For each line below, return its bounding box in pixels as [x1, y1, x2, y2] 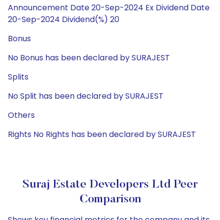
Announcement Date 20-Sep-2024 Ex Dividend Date [8, 2, 210, 13]
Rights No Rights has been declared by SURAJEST [8, 129, 196, 140]
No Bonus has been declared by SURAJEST [8, 52, 170, 63]
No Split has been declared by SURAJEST [8, 90, 164, 102]
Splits [8, 71, 28, 82]
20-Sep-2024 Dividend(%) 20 [8, 14, 119, 25]
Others [8, 110, 35, 121]
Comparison [79, 193, 141, 205]
